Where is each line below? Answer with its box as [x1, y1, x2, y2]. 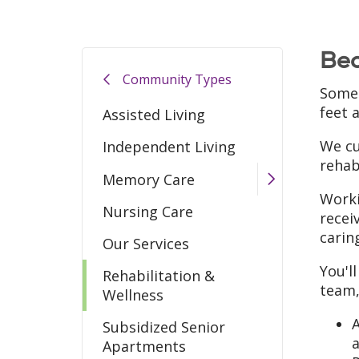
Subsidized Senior [103, 317, 225, 337]
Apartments [103, 337, 186, 356]
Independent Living [103, 137, 236, 156]
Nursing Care [103, 202, 193, 221]
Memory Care [103, 169, 195, 189]
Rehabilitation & [103, 266, 215, 285]
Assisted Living [103, 105, 205, 124]
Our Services [103, 234, 189, 253]
